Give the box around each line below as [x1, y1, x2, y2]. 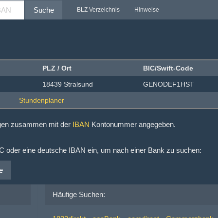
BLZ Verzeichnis [77, 6, 120, 13]
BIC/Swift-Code [143, 64, 193, 72]
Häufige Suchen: [52, 190, 105, 199]
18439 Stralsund [42, 80, 93, 88]
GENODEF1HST [143, 80, 194, 88]
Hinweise [134, 6, 159, 13]
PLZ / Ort [42, 64, 72, 72]
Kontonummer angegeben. [90, 120, 176, 128]
